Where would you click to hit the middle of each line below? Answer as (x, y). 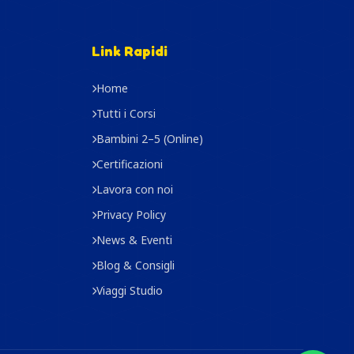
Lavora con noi (135, 189)
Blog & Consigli (136, 265)
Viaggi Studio (130, 290)
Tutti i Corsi (126, 113)
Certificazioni (130, 164)
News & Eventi (134, 240)
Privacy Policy (131, 215)
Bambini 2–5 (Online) (150, 139)
